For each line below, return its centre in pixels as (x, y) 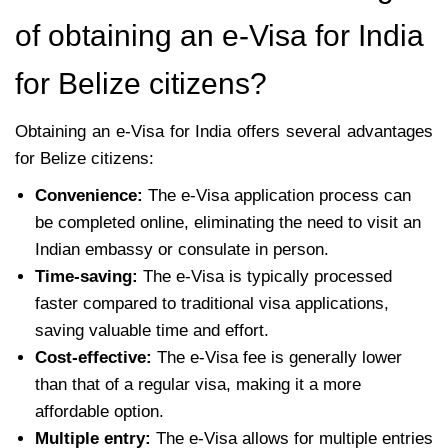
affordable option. (99, 411)
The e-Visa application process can (277, 195)
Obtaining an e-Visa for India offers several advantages (224, 131)
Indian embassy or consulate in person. (182, 249)
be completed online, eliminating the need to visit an (228, 222)
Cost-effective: (93, 357)
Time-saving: (89, 276)
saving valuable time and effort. (152, 330)
